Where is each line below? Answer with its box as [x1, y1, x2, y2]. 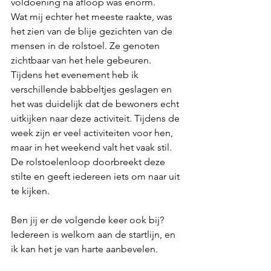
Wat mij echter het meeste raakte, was [11, 10, 175, 22]
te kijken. [11, 184, 50, 197]
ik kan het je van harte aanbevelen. [11, 243, 158, 255]
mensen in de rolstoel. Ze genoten [11, 39, 162, 51]
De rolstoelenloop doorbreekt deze [11, 155, 168, 168]
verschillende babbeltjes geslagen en [11, 83, 174, 95]
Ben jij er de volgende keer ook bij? [11, 214, 166, 226]
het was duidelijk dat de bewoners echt [11, 97, 181, 109]
